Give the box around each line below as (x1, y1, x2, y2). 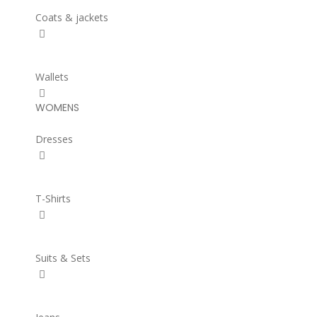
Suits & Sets (35, 251, 91, 265)
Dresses (35, 132, 73, 146)
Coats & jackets (35, 11, 108, 24)
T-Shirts (35, 192, 71, 205)
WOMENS (35, 100, 79, 115)
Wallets (35, 70, 69, 83)
